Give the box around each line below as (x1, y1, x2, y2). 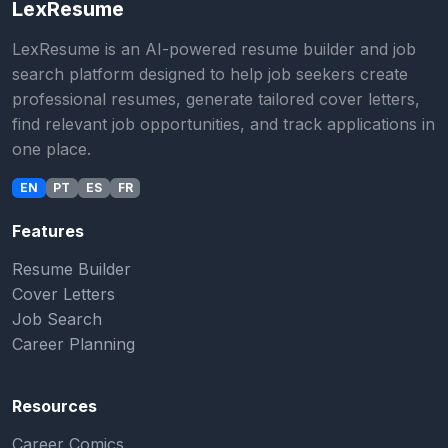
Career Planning (12, 334, 135, 355)
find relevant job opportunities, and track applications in (12, 113, 435, 134)
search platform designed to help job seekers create (12, 63, 408, 84)
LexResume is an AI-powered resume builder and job (12, 38, 416, 59)
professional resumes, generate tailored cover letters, (12, 88, 420, 109)
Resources (12, 396, 97, 417)
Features (12, 221, 84, 242)
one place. (12, 138, 91, 159)
